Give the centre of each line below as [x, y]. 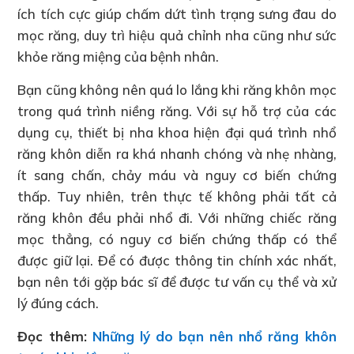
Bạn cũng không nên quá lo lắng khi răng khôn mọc [177, 89]
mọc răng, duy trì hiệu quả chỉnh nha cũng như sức [177, 35]
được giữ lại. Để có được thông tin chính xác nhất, [177, 260]
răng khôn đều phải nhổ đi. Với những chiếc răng [177, 217]
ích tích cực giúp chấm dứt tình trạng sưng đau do [177, 13]
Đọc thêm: [55, 336]
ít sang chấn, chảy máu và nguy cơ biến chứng [177, 175]
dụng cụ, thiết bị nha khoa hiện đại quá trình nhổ [177, 132]
